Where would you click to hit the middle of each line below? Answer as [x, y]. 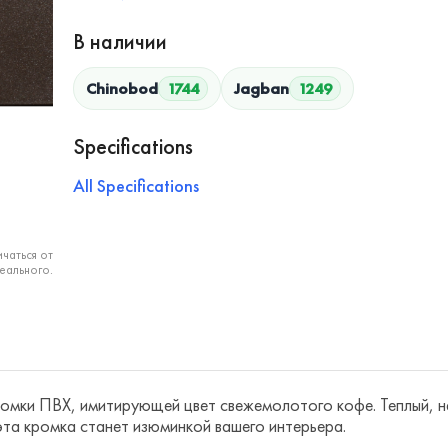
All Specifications [136, 186]
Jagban [262, 88]
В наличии [120, 41]
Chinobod [122, 88]
